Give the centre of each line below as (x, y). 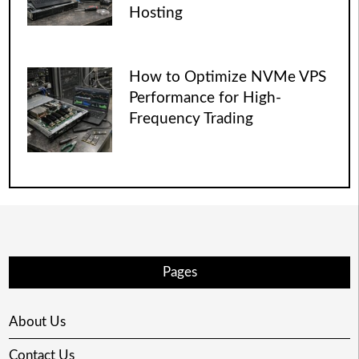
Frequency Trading (192, 119)
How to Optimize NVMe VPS (228, 77)
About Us (37, 321)
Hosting (156, 14)
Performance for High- (206, 98)
